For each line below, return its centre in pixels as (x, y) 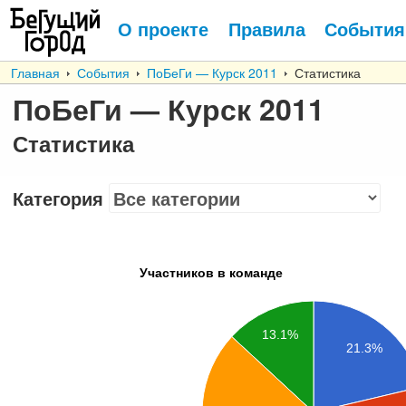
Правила (266, 29)
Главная (35, 72)
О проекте (163, 29)
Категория (58, 198)
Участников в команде (211, 272)
